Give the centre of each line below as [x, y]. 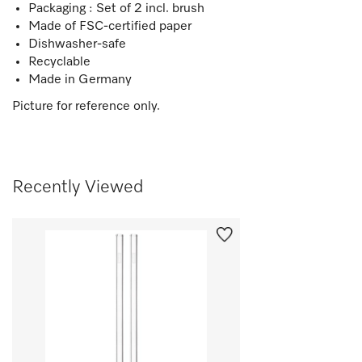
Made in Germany [80, 80]
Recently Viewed [78, 187]
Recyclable [59, 62]
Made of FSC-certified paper [110, 26]
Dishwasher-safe [77, 44]
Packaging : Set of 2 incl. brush [116, 8]
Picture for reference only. [86, 106]
